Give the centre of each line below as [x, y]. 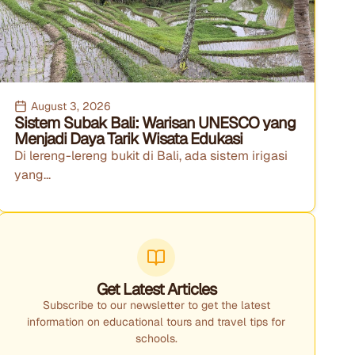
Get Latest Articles [156, 290]
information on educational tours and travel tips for [157, 322]
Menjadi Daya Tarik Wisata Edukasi [128, 138]
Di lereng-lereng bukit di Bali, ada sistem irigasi [151, 155]
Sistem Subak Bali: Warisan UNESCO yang [155, 122]
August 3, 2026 [71, 106]
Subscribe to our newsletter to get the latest [156, 305]
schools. [156, 339]
